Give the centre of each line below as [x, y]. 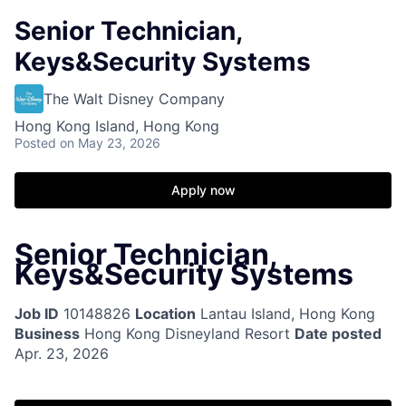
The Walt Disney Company [134, 99]
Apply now [203, 190]
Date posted [338, 334]
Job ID [37, 314]
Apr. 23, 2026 [62, 354]
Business [47, 334]
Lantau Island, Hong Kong [285, 314]
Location [165, 314]
